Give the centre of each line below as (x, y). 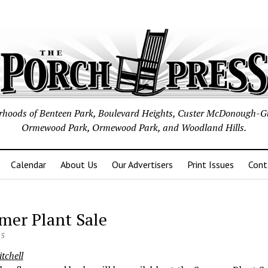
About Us (79, 165)
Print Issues (211, 165)
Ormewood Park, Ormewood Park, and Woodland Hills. (134, 127)
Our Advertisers (142, 165)
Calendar (28, 165)
